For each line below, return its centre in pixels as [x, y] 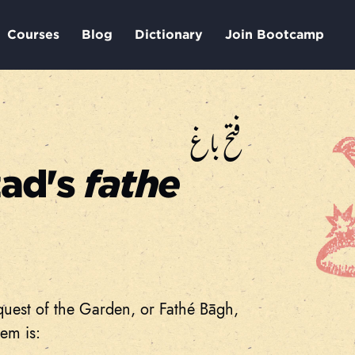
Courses [33, 34]
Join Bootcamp [274, 34]
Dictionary [168, 34]
